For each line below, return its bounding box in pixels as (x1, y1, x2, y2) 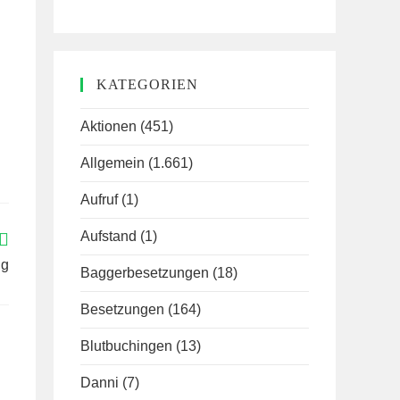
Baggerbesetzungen (80, 265, 209, 280)
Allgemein (80, 155, 145, 171)
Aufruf (80, 192, 118, 207)
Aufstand (80, 229, 137, 244)
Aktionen (80, 119, 137, 134)
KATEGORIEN (96, 77, 198, 92)
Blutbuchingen (80, 338, 172, 354)
